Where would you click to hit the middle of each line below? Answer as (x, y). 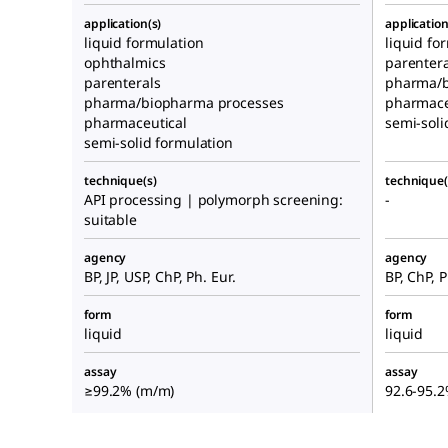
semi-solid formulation (158, 143)
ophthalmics (125, 63)
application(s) (123, 24)
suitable (110, 220)
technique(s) (120, 181)
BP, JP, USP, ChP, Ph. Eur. (160, 277)
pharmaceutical (136, 123)
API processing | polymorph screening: (213, 200)
